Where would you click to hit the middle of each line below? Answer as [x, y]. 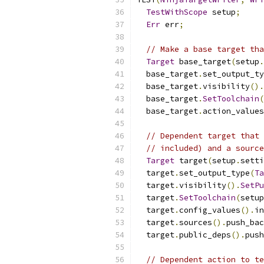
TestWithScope [177, 12]
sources [196, 222]
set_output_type [214, 173]
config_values [210, 210]
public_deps [205, 235]
